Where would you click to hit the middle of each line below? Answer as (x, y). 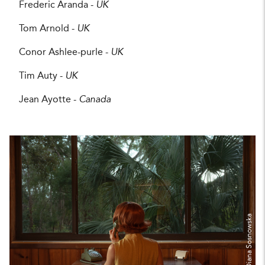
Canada (95, 100)
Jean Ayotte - (49, 100)
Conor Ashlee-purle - (65, 52)
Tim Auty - (42, 76)
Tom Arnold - (48, 29)
